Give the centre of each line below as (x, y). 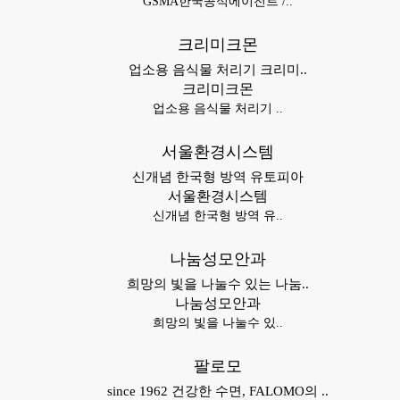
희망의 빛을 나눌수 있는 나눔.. (218, 284)
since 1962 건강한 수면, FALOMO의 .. (218, 391)
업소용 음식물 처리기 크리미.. (218, 70)
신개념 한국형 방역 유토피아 (218, 177)
